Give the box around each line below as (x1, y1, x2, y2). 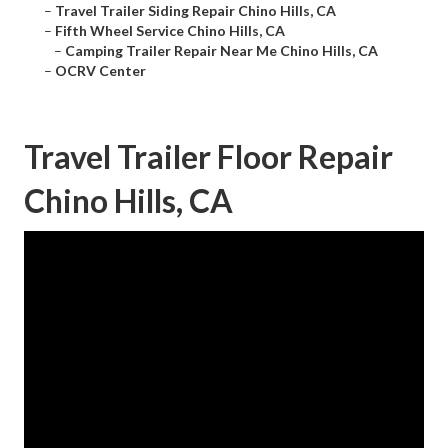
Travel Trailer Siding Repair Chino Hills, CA (55, 2, 336, 20)
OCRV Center (55, 62, 146, 80)
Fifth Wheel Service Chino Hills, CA (55, 22, 285, 40)
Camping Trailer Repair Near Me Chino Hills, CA (65, 42, 378, 60)
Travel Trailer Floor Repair (24, 137, 393, 177)
